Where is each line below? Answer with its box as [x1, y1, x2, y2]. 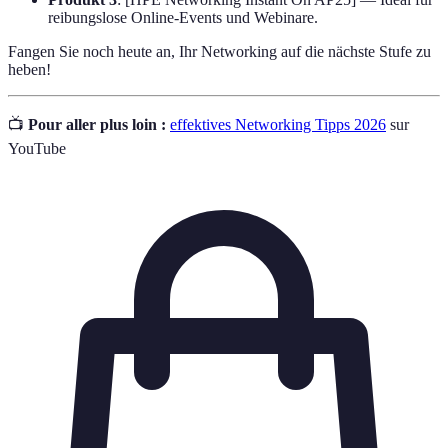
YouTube [8, 139, 66, 157]
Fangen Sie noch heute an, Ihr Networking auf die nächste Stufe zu [8, 42, 431, 60]
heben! [8, 60, 51, 78]
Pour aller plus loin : [28, 115, 166, 133]
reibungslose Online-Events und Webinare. [48, 8, 318, 26]
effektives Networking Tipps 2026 [170, 115, 386, 133]
